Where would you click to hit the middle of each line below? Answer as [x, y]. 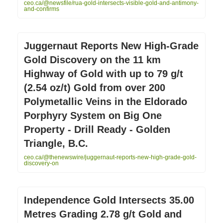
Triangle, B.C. [56, 143]
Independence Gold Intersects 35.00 [109, 200]
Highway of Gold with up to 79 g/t [104, 73]
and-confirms [42, 9]
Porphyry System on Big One [93, 115]
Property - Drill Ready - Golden [97, 129]
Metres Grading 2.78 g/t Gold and [103, 214]
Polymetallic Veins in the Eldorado [106, 101]
